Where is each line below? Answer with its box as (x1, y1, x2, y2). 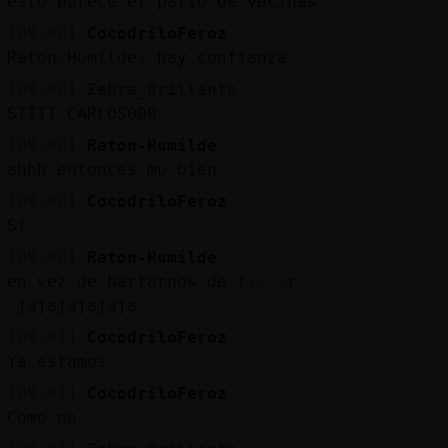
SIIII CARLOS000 (6, 103, 157, 123)
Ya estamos (6, 351, 107, 371)
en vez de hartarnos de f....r (6, 271, 307, 291)
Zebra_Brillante (86, 79, 237, 99)
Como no (6, 407, 77, 427)
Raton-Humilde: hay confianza (6, 47, 287, 67)
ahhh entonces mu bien (6, 159, 217, 179)
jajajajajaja (6, 295, 137, 315)
